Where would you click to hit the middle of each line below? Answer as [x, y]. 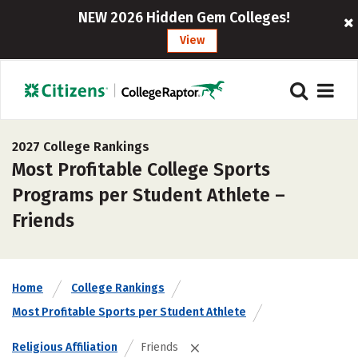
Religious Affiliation [65, 347]
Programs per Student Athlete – [149, 195]
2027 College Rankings [81, 147]
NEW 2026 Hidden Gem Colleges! [185, 18]
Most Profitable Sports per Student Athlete [129, 312]
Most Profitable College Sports [141, 169]
